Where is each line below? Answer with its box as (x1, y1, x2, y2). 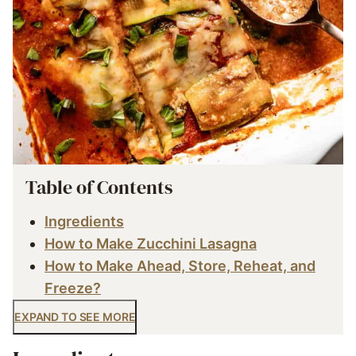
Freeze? (44, 280, 101, 296)
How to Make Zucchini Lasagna (44, 235, 257, 252)
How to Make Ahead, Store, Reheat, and (44, 257, 315, 274)
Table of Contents (25, 174, 172, 200)
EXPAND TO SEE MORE (14, 310, 136, 323)
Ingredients (44, 213, 124, 230)
